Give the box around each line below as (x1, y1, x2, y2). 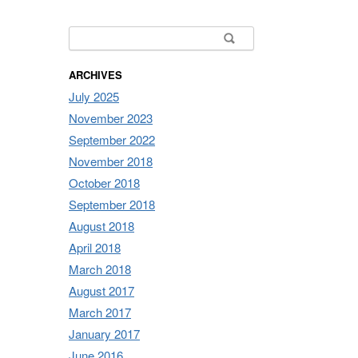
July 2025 (69, 87, 119, 105)
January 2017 (69, 324, 140, 342)
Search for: (69, 26, 131, 44)
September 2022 (69, 130, 155, 148)
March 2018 (69, 260, 131, 277)
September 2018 (69, 195, 155, 213)
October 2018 (69, 173, 140, 191)
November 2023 (69, 109, 153, 126)
